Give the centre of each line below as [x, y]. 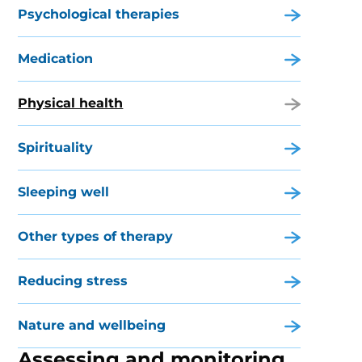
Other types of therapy [96, 236]
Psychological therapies [99, 14]
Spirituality [56, 147]
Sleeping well [64, 192]
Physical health [71, 103]
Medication [56, 59]
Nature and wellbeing [92, 325]
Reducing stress [73, 281]
